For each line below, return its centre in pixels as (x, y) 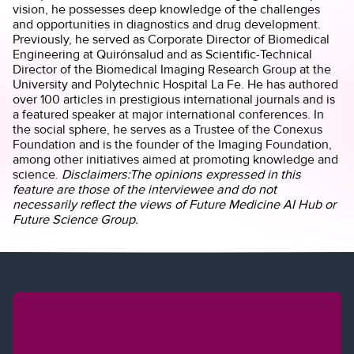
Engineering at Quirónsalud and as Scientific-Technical (163, 54)
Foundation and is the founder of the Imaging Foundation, (173, 144)
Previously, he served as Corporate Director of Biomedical (171, 39)
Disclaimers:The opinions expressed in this (182, 174)
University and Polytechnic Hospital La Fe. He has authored (176, 84)
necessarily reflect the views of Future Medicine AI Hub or (175, 204)
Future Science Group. (76, 219)
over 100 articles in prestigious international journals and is (174, 99)
